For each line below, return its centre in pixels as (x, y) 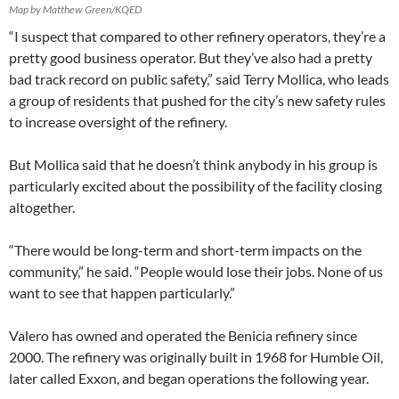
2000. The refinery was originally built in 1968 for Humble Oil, (196, 357)
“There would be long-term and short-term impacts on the (185, 250)
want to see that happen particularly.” (122, 293)
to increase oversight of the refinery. (118, 122)
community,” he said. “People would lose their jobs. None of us (196, 272)
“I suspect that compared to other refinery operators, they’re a (197, 37)
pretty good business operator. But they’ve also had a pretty (191, 58)
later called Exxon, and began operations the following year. (189, 379)
